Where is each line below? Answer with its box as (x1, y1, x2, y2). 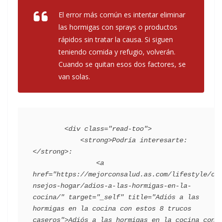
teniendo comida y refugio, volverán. (58, 47, 175, 57)
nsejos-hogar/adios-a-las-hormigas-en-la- (33, 182, 191, 190)
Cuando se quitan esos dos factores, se (58, 59, 186, 69)
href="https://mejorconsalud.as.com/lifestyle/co (33, 170, 219, 179)
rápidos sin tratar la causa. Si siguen (58, 35, 173, 45)
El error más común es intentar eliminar (58, 10, 185, 20)
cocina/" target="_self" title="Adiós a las (33, 193, 199, 202)
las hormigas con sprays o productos (58, 22, 177, 32)
